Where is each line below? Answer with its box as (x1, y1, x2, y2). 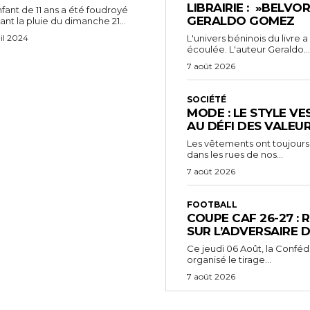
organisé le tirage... (187, 254, 271, 266)
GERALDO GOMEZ (187, 14, 295, 28)
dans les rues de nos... (187, 149, 283, 161)
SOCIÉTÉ (187, 94, 226, 105)
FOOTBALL (187, 199, 237, 210)
